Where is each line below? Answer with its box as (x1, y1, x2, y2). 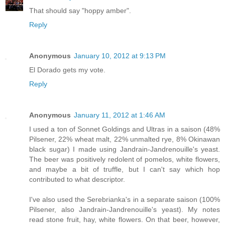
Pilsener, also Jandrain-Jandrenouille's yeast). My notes (29, 205, 220, 214)
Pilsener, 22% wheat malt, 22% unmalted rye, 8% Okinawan (29, 135, 220, 144)
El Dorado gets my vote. (29, 66, 105, 74)
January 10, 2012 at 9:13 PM (74, 52, 166, 60)
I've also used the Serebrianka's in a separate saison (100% (29, 195, 220, 204)
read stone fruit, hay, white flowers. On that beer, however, (29, 215, 220, 224)
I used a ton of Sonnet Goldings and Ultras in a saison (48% (29, 125, 220, 134)
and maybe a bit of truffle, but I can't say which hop (29, 165, 220, 174)
